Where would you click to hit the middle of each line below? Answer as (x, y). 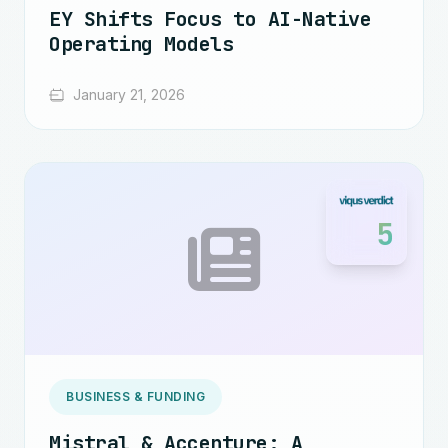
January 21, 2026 (129, 94)
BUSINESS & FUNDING (135, 396)
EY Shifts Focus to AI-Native (210, 19)
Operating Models (141, 44)
